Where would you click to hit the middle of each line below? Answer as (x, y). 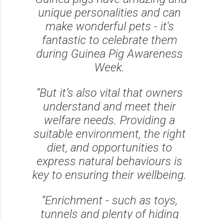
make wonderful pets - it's (109, 27)
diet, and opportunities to (109, 148)
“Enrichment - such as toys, (109, 201)
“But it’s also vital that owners (109, 93)
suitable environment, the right (109, 134)
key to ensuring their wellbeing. (109, 175)
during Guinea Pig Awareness (109, 54)
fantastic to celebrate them (109, 40)
